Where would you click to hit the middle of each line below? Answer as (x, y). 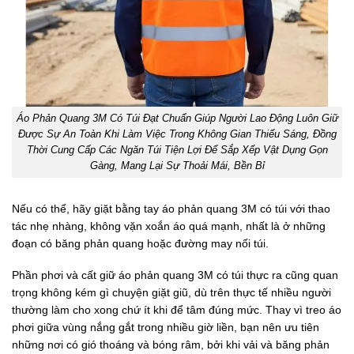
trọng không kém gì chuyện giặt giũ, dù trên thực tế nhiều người (171, 293)
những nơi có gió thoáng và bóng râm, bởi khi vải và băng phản (171, 345)
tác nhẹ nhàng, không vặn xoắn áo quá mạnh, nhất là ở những (169, 226)
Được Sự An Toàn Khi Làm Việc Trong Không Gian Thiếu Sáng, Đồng (177, 134)
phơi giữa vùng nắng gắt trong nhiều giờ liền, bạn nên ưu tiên (166, 328)
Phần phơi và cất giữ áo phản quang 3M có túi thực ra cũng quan (175, 275)
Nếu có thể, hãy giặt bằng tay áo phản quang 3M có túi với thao (171, 208)
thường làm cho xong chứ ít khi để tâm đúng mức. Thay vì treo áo (177, 310)
